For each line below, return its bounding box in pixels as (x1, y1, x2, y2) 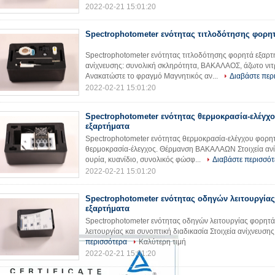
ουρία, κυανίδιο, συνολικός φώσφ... (85, 155, 203, 164)
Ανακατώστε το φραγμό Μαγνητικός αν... (85, 72, 220, 80)
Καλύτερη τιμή (139, 238, 186, 246)
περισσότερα (85, 238, 127, 246)
